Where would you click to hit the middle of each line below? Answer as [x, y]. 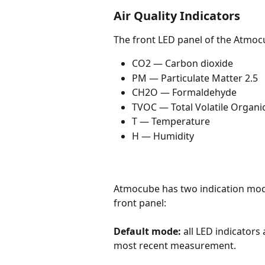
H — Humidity [163, 136]
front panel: [140, 203]
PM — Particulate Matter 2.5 [195, 78]
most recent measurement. [175, 246]
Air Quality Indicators [177, 16]
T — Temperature [171, 122]
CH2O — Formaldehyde [184, 93]
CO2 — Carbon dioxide [182, 64]
